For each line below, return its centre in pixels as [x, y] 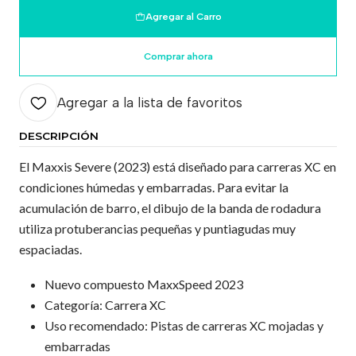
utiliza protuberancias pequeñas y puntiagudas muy [157, 228]
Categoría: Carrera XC [105, 305]
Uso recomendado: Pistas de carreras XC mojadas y [184, 325]
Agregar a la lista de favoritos [150, 103]
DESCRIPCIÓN [59, 136]
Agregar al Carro [183, 17]
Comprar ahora [178, 56]
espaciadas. [50, 249]
